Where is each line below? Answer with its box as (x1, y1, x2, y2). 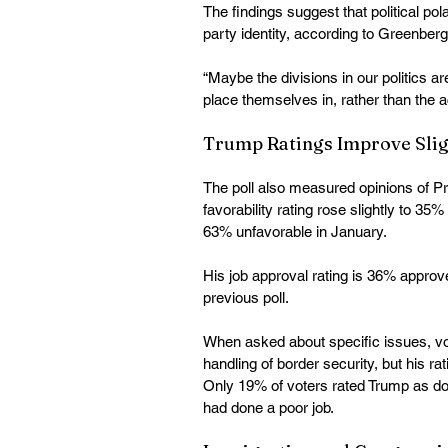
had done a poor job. (203, 399, 337, 417)
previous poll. (203, 289, 292, 307)
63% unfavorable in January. (203, 223, 390, 241)
